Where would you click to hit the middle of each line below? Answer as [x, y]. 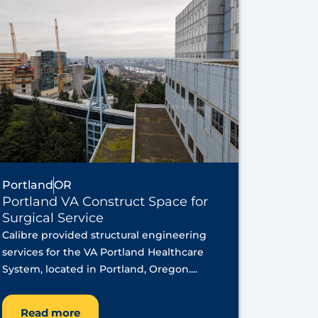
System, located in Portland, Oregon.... [99, 269]
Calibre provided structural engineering [104, 235]
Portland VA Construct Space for [105, 202]
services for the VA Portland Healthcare [103, 252]
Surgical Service [53, 218]
